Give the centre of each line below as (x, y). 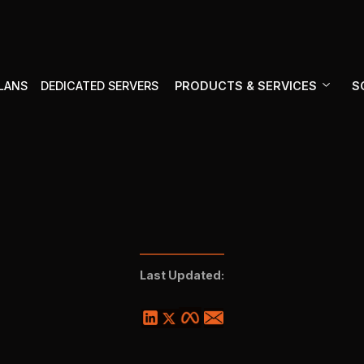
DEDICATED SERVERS (100, 86)
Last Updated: (182, 275)
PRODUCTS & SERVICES (246, 85)
